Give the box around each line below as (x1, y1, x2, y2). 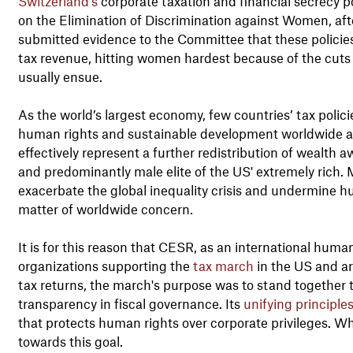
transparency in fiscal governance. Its (17, 295, 243, 311)
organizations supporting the (17, 257, 193, 273)
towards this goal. (17, 333, 123, 349)
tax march (192, 257, 254, 273)
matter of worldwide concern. (17, 200, 193, 217)
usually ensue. (17, 68, 102, 84)
